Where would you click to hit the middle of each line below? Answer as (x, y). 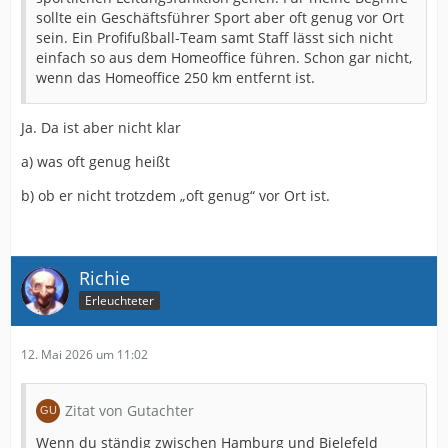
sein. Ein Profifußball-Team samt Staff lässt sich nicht (214, 37)
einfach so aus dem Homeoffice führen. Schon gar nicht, (224, 57)
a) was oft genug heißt (95, 161)
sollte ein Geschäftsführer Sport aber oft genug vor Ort (220, 17)
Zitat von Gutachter (129, 410)
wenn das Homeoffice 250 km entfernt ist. (175, 77)
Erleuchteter (119, 301)
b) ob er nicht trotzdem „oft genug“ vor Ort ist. (175, 195)
